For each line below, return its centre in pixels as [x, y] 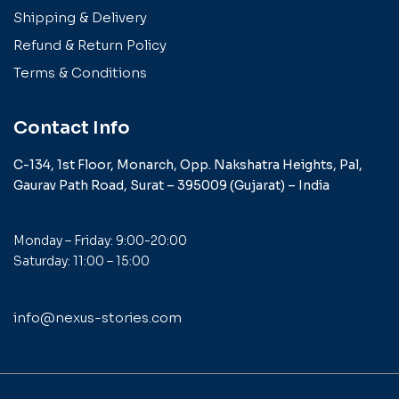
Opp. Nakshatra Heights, [260, 164]
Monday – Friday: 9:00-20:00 [100, 241]
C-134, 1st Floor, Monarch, [97, 164]
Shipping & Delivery [80, 17]
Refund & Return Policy [90, 45]
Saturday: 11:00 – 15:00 [81, 261]
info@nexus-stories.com [98, 318]
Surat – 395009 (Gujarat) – [214, 185]
